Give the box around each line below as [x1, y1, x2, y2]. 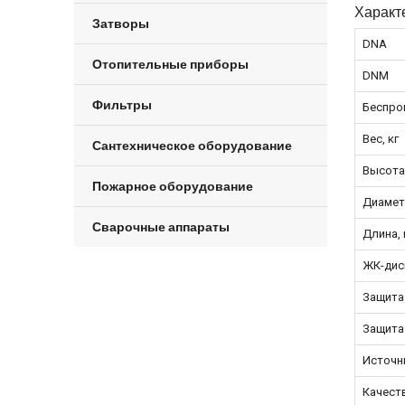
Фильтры [92, 97, 152, 112]
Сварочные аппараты [92, 219, 230, 234]
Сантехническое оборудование [92, 137, 292, 153]
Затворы [92, 15, 149, 31]
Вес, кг [363, 132, 399, 146]
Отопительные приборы [92, 56, 249, 71]
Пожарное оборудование [92, 178, 253, 193]
